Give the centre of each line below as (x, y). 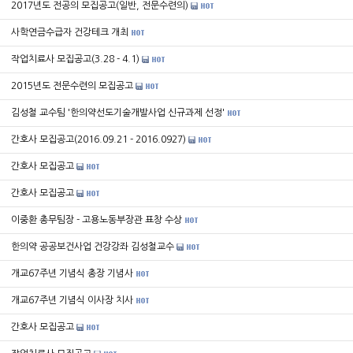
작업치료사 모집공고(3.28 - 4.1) (75, 59)
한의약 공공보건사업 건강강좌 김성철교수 (93, 247)
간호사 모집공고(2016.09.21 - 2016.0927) (98, 139)
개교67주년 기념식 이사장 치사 (72, 300)
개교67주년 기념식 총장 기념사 (72, 273)
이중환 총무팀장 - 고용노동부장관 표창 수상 (97, 220)
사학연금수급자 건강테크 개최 (70, 32)
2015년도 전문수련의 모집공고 (72, 86)
